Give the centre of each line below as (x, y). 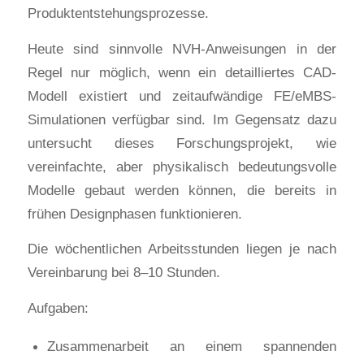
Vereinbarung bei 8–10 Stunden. (123, 273)
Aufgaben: (58, 308)
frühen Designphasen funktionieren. (134, 213)
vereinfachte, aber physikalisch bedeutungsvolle (182, 166)
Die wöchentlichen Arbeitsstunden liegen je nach (182, 249)
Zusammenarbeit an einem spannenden (192, 346)
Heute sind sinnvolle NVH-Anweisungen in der (182, 48)
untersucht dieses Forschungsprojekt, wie (182, 143)
